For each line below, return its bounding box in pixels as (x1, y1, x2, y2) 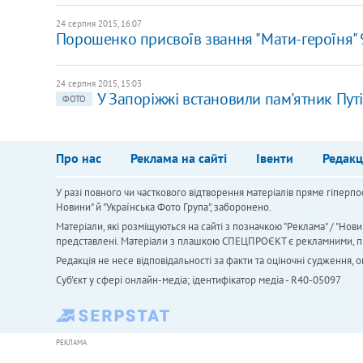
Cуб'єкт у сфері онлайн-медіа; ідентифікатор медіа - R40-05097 (55, 272, 341, 287)
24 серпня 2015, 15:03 (55, 77, 142, 89)
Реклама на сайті (130, 149, 227, 166)
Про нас (55, 149, 101, 166)
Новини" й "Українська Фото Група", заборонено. (55, 199, 271, 214)
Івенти (255, 149, 293, 166)
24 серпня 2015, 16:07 (55, 17, 142, 29)
